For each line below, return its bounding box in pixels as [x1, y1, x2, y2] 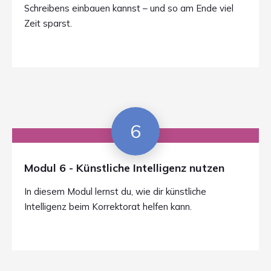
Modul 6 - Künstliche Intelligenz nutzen [24, 161, 224, 175]
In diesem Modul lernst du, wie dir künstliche [24, 186, 206, 197]
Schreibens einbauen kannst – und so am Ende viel [24, 2, 233, 14]
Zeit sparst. [24, 18, 72, 29]
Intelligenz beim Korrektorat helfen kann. [24, 201, 192, 212]
